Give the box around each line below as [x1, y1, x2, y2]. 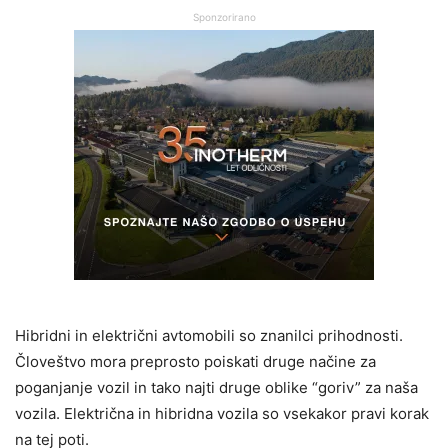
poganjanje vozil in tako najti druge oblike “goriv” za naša [15, 377, 418, 397]
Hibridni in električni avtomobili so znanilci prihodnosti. [15, 325, 403, 345]
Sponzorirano [192, 10, 256, 23]
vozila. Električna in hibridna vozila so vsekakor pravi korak [15, 403, 429, 423]
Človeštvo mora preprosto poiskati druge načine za [15, 351, 376, 371]
